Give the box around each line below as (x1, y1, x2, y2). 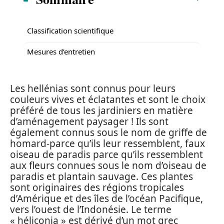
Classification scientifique (27, 25, 113, 35)
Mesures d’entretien (27, 46, 95, 56)
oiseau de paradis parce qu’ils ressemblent (10, 148, 203, 161)
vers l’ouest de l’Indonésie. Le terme (10, 203, 171, 216)
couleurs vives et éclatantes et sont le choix (10, 93, 205, 106)
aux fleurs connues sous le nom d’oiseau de (10, 159, 206, 172)
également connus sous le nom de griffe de (10, 126, 207, 139)
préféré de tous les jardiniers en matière (10, 104, 193, 117)
